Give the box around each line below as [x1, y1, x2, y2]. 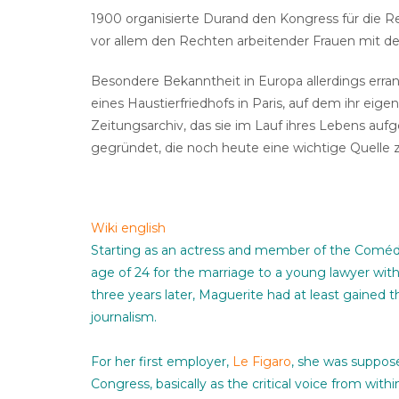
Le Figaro [232, 354, 291, 370]
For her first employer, [91, 354, 232, 370]
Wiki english [91, 220, 166, 237]
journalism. [91, 309, 157, 326]
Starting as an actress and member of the [91, 242, 354, 259]
